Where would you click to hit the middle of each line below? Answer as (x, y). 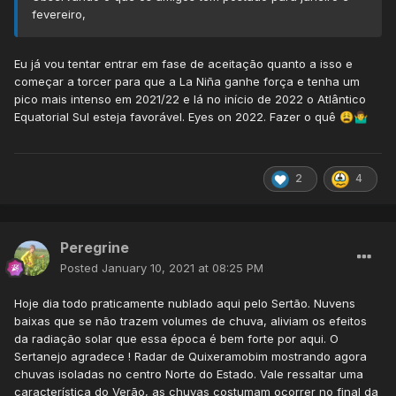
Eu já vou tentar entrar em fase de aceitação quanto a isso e (183, 64)
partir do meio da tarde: (97, 282)
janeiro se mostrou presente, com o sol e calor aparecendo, (199, 247)
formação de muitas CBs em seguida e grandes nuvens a (192, 265)
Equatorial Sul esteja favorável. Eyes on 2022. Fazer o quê (177, 117)
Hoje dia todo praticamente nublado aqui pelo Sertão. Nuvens (185, 304)
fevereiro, (59, 15)
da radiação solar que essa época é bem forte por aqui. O (176, 339)
